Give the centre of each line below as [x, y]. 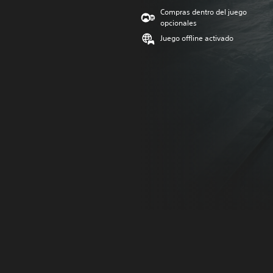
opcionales [179, 23]
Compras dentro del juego [204, 12]
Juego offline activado [197, 38]
